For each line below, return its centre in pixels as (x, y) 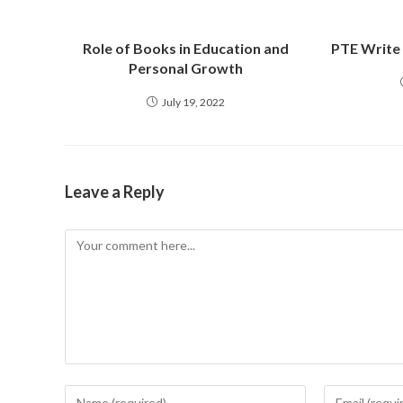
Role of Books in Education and (186, 48)
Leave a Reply (115, 192)
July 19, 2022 (194, 102)
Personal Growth (186, 68)
